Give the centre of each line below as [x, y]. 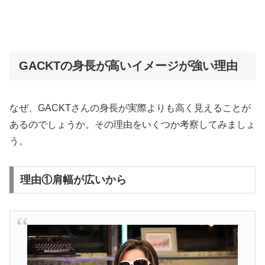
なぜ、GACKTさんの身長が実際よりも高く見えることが [130, 108]
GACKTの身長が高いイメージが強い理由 [128, 66]
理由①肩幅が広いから [73, 180]
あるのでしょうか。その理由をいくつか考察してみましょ [132, 124]
